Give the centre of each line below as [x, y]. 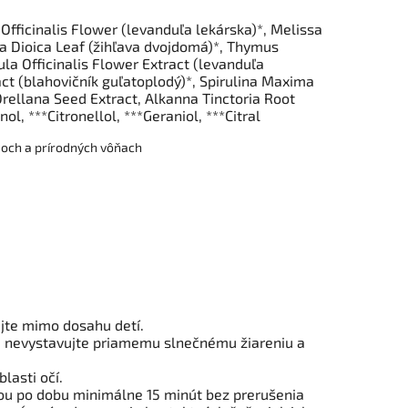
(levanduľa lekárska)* [192, 28]
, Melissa [293, 28]
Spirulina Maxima [257, 80]
